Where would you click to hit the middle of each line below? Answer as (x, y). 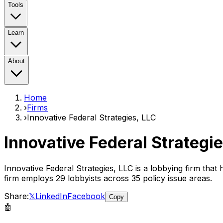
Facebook (86, 196)
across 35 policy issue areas (156, 178)
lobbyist (81, 178)
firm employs (30, 178)
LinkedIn (51, 196)
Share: (16, 196)
